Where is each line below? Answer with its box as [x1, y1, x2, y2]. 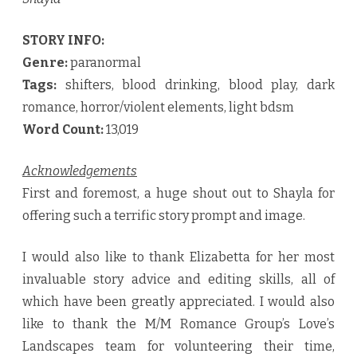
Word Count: [22, 122, 104, 138]
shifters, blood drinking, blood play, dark [57, 77, 335, 93]
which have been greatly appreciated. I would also [22, 294, 335, 310]
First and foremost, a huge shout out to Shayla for [22, 186, 335, 202]
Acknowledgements [22, 163, 137, 179]
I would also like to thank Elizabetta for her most [22, 249, 335, 265]
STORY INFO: [22, 33, 104, 49]
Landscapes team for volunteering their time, [22, 339, 335, 355]
